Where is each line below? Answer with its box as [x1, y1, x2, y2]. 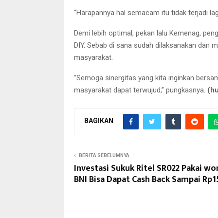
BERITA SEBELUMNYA [79, 152, 129, 158]
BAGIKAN [84, 117, 113, 125]
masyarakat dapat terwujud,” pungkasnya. [74, 85, 207, 94]
